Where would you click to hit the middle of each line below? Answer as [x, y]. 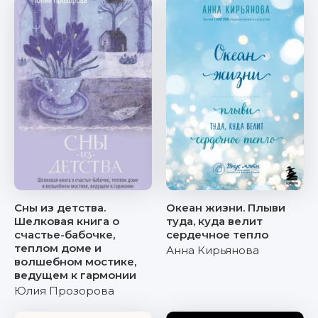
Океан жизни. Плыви [226, 208]
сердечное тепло [217, 235]
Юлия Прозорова [64, 291]
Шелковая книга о [67, 221]
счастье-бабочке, [65, 235]
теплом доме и [58, 248]
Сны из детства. [60, 208]
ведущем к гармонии [75, 275]
